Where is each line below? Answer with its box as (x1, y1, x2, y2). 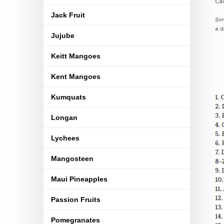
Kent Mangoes (51, 72, 100, 80)
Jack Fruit (51, 11, 85, 19)
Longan (51, 113, 77, 121)
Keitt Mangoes (51, 52, 100, 60)
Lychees (51, 134, 79, 142)
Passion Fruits (51, 195, 100, 203)
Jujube (51, 31, 74, 39)
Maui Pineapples (51, 175, 107, 183)
